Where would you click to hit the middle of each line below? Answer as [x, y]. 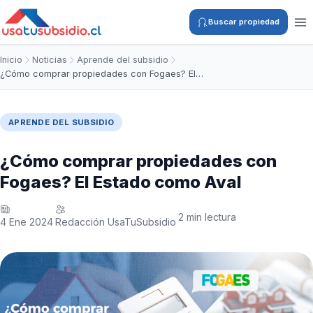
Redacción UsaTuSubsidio [116, 222]
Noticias [50, 60]
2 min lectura [207, 217]
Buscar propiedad [244, 22]
